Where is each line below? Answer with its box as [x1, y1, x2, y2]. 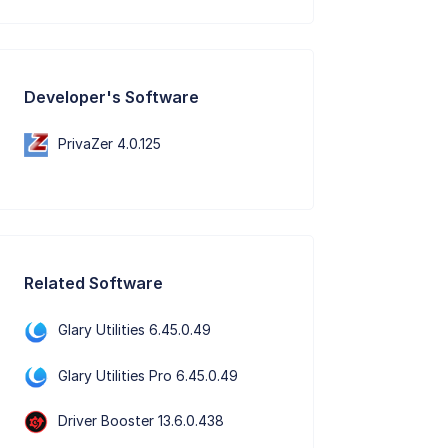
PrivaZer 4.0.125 [58, 134, 162, 152]
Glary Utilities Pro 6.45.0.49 [58, 366, 239, 384]
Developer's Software [24, 86, 200, 107]
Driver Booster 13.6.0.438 [58, 411, 225, 429]
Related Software [24, 273, 164, 294]
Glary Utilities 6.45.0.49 [58, 321, 212, 339]
